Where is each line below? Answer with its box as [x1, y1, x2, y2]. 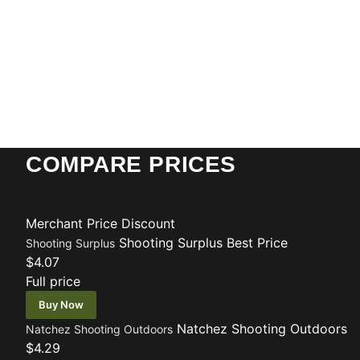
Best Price [227, 235, 288, 251]
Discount [121, 215, 175, 231]
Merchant [26, 215, 83, 231]
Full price [26, 273, 80, 289]
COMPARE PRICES [26, 152, 236, 177]
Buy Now [39, 298, 84, 311]
